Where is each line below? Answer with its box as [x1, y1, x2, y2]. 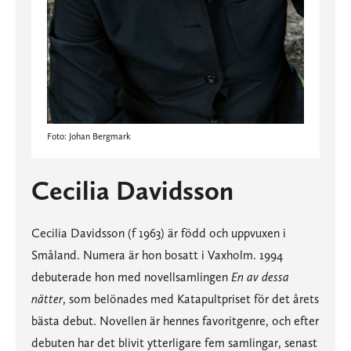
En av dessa [231, 269, 289, 284]
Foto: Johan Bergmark [47, 130, 131, 142]
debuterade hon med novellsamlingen [31, 269, 231, 284]
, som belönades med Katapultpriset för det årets [63, 291, 319, 306]
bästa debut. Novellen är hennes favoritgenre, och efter [31, 313, 319, 328]
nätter [31, 291, 63, 306]
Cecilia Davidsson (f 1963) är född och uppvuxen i [31, 225, 286, 241]
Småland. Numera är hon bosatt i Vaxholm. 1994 [31, 247, 283, 262]
